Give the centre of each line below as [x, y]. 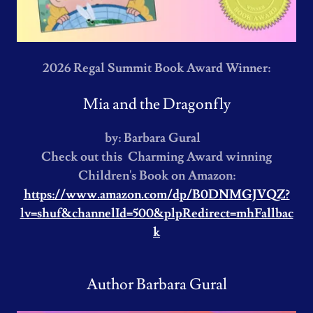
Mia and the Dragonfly [156, 104]
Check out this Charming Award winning [156, 157]
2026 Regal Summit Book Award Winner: [156, 68]
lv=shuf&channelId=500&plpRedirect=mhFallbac [156, 213]
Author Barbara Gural [156, 285]
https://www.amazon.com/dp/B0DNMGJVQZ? [156, 195]
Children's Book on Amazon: [156, 176]
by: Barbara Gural [152, 138]
